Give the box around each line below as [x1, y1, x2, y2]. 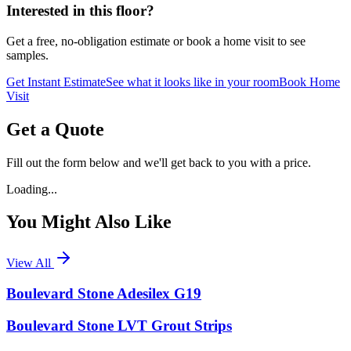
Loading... [6, 182, 57, 196]
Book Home [279, 74, 340, 89]
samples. [6, 48, 49, 62]
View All [6, 256, 54, 270]
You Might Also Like [6, 212, 172, 233]
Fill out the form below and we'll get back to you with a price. [6, 155, 311, 169]
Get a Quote [6, 118, 104, 139]
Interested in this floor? [6, 2, 154, 20]
